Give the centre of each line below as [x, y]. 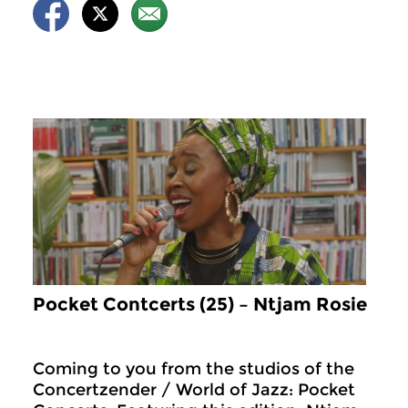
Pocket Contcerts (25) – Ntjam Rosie [200, 304]
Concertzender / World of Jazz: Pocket [194, 389]
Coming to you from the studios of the [194, 368]
